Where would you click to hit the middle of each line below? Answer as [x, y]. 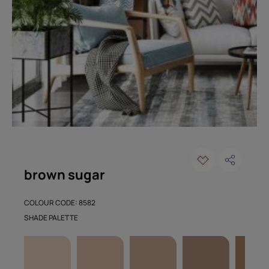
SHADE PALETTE [51, 217]
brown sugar [65, 174]
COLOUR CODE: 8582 [60, 202]
